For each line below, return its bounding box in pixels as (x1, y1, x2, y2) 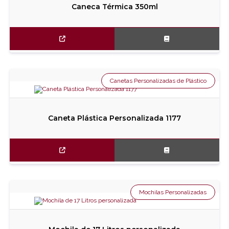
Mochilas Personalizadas (139, 189, 207, 196)
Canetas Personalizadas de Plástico (109, 77, 207, 84)
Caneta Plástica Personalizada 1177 (48, 113, 181, 123)
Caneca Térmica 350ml (71, 2, 158, 11)
